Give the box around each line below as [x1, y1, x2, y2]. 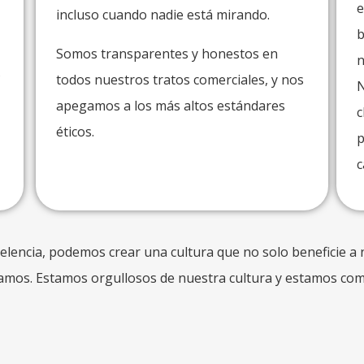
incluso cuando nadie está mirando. [55, 6, 270, 24]
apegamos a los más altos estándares [55, 97, 285, 115]
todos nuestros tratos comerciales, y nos [55, 71, 304, 89]
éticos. [55, 123, 94, 141]
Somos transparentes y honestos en [55, 45, 278, 63]
